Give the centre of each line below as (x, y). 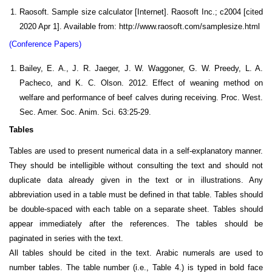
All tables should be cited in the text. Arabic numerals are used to (136, 253)
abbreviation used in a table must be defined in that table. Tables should (136, 195)
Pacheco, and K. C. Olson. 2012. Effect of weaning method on (141, 83)
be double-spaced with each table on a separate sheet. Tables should (136, 209)
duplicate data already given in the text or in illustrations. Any (136, 180)
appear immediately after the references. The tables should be (136, 224)
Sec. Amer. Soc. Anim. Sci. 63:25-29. (85, 112)
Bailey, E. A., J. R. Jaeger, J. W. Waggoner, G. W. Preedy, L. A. (141, 68)
